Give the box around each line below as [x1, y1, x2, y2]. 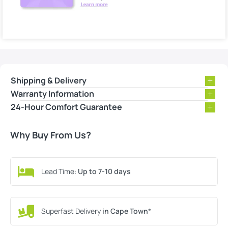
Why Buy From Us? [10, 129, 91, 141]
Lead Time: [41, 166, 78, 177]
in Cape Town [101, 206, 148, 216]
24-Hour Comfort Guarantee [11, 101, 122, 113]
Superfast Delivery [41, 206, 101, 216]
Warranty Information [11, 88, 94, 100]
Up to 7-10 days [78, 166, 131, 177]
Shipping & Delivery [11, 75, 87, 87]
